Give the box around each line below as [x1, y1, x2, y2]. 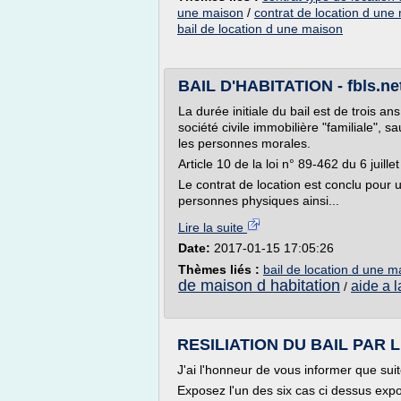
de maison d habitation [178, 277, 340, 294]
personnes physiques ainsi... [178, 193, 339, 208]
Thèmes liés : [178, 262, 263, 277]
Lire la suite [178, 220, 247, 235]
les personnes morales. [178, 136, 311, 150]
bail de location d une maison [177, 21, 343, 36]
